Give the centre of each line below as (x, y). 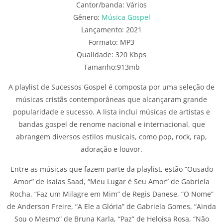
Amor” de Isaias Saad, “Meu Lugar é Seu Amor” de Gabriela (111, 181)
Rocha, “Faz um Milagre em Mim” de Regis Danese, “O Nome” (111, 194)
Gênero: (87, 17)
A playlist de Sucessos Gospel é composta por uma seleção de (111, 87)
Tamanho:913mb (111, 67)
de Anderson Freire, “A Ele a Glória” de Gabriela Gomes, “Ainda (111, 206)
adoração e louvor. (111, 149)
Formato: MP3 (111, 42)
